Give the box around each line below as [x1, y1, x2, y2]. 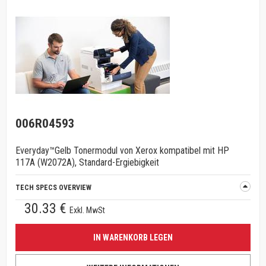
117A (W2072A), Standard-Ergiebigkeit [15, 157, 159, 168]
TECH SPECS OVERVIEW [15, 183, 91, 192]
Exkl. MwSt [69, 205, 105, 215]
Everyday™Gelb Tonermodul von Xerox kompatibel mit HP [15, 145, 229, 156]
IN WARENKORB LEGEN [93, 233, 173, 242]
